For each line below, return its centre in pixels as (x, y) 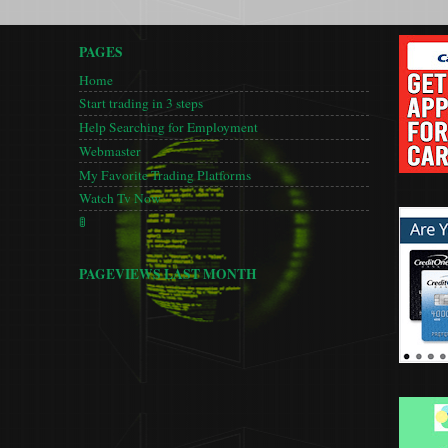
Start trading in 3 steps (141, 103)
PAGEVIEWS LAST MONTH (168, 273)
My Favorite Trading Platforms (165, 174)
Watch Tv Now (120, 198)
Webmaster (110, 150)
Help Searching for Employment (168, 127)
